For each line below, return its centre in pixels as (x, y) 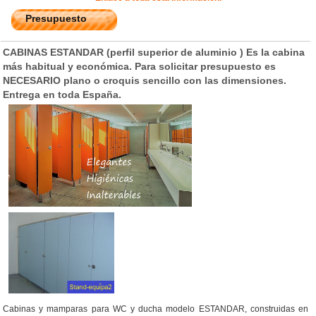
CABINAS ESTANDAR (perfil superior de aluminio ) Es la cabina (154, 53)
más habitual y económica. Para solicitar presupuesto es (139, 67)
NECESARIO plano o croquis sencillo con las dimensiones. (145, 81)
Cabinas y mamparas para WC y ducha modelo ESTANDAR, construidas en (156, 309)
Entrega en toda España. (62, 95)
